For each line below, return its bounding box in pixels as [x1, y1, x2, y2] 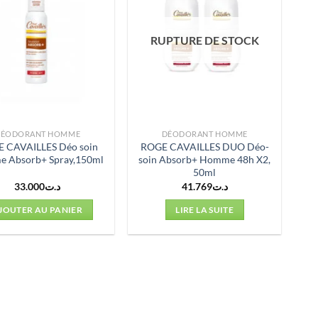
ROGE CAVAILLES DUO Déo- [140, 141, 269, 153]
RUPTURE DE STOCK [150, 33, 259, 48]
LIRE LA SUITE [175, 205, 234, 215]
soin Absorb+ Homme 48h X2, [138, 153, 271, 166]
